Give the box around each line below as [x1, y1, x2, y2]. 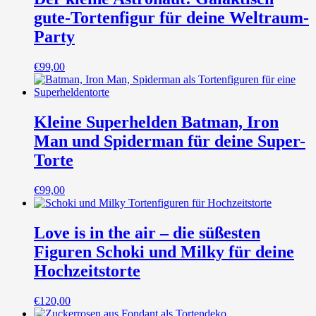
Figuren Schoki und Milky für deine [34, 242, 294, 261]
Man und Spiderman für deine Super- [34, 132, 305, 151]
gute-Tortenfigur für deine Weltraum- [34, 8, 309, 28]
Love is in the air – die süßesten [34, 223, 260, 242]
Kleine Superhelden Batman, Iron [34, 113, 279, 132]
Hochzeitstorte [34, 261, 140, 280]
